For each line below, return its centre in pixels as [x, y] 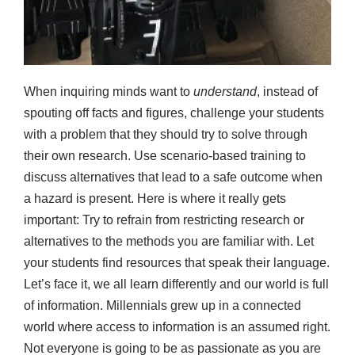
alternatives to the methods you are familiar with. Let [169, 241]
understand [225, 91]
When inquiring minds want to [109, 91]
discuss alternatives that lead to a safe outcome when [173, 177]
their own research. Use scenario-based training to [165, 155]
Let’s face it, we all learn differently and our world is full [176, 284]
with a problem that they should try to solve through [166, 134]
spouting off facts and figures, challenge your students [174, 113]
